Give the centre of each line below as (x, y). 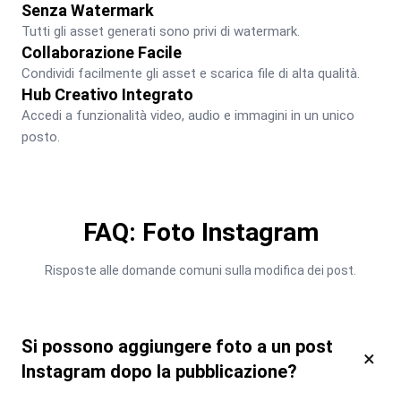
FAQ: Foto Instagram (200, 232)
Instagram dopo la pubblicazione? (159, 371)
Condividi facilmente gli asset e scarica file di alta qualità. (191, 73)
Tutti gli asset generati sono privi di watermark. (161, 31)
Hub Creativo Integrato (107, 94)
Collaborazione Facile (102, 52)
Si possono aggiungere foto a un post (177, 346)
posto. (41, 137)
